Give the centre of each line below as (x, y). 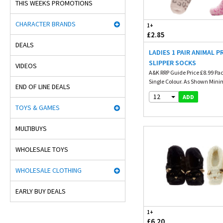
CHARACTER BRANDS (46, 24)
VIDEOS (26, 66)
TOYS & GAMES (38, 108)
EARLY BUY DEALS (41, 191)
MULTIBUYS (31, 128)
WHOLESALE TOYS (42, 149)
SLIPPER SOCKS (173, 63)
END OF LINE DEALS (43, 87)
